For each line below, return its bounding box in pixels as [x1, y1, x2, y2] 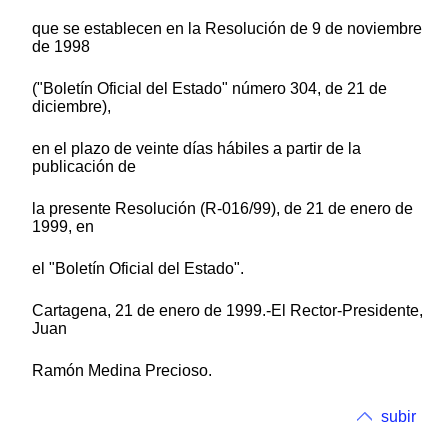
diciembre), [32, 97, 111, 115]
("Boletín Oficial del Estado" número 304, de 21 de [32, 79, 387, 97]
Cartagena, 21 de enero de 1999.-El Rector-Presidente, [32, 301, 423, 319]
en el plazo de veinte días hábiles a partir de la [32, 139, 361, 157]
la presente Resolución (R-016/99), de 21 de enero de [32, 199, 413, 217]
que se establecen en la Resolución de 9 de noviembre [32, 19, 422, 37]
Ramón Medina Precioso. [32, 361, 212, 379]
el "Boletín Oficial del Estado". [32, 259, 244, 277]
